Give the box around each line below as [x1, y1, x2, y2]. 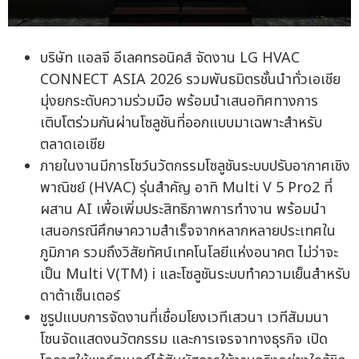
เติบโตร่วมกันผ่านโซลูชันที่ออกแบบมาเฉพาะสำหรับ [40, 111, 322, 134]
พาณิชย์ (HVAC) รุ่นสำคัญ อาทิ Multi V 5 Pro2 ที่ [40, 176, 333, 199]
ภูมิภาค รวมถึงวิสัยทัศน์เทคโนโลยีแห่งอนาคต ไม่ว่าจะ [40, 241, 338, 264]
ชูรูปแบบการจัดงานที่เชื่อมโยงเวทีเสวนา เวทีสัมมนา [40, 306, 329, 329]
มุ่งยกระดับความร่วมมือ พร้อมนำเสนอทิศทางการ [40, 90, 318, 112]
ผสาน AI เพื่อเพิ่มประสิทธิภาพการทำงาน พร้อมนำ [40, 198, 326, 220]
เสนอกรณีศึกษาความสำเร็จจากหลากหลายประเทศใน [40, 220, 336, 242]
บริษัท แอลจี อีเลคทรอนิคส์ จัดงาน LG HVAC [40, 46, 300, 69]
